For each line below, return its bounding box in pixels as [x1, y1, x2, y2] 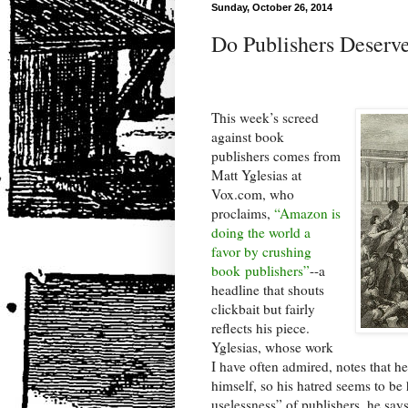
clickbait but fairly [211, 300, 315, 319]
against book [211, 127, 284, 147]
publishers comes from [211, 147, 341, 166]
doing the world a [211, 223, 311, 242]
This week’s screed [211, 108, 319, 127]
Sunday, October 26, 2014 [211, 2, 332, 13]
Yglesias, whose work [211, 338, 333, 357]
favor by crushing [211, 242, 311, 261]
